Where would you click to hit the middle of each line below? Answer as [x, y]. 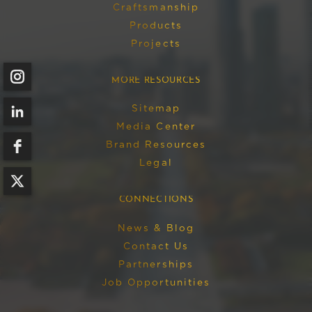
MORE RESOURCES [156, 80]
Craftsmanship [156, 8]
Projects [156, 44]
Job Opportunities [156, 282]
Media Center [156, 127]
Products [156, 26]
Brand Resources [156, 145]
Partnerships [156, 264]
